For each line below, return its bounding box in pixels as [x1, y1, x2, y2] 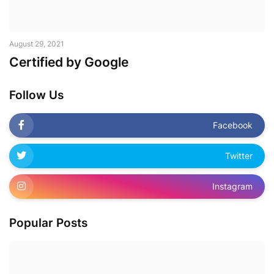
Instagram [212, 181, 253, 192]
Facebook [213, 120, 253, 131]
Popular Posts [9, 215, 87, 230]
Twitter [225, 150, 253, 161]
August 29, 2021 [9, 39, 64, 48]
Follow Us [9, 87, 64, 102]
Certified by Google [9, 54, 128, 70]
